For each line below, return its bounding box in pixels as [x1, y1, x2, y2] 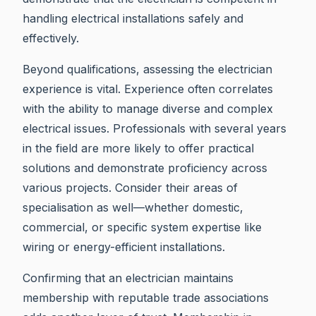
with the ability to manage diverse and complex [23, 101, 273, 116]
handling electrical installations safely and [23, 11, 243, 25]
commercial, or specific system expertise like [23, 219, 262, 234]
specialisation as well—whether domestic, [23, 200, 243, 214]
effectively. [23, 30, 79, 45]
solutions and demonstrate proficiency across [23, 160, 267, 175]
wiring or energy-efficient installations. [23, 239, 225, 254]
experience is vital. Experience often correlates [23, 81, 273, 96]
